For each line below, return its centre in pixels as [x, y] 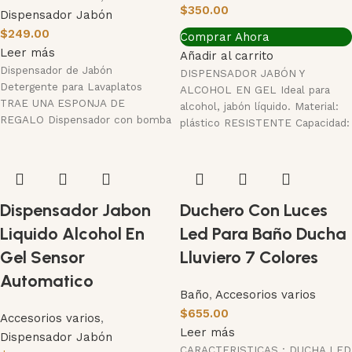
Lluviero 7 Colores [249, 257]
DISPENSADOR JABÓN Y [242, 73]
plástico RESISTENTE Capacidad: [265, 122]
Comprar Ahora [225, 37]
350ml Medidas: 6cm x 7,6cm [257, 139]
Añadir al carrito [227, 55]
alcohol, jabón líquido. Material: [259, 106]
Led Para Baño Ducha [263, 233]
